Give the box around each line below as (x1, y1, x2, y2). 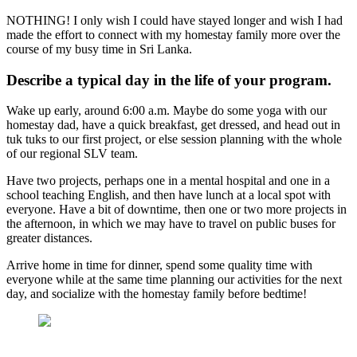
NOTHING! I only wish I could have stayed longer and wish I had (6, 14, 343, 28)
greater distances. (6, 231, 92, 245)
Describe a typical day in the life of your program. (6, 71, 331, 88)
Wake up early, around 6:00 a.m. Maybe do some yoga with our (6, 104, 327, 118)
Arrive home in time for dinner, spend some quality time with (6, 258, 312, 273)
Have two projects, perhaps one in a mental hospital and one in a (6, 174, 330, 188)
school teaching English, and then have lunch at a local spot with (6, 188, 331, 202)
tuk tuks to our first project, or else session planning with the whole (6, 132, 342, 147)
